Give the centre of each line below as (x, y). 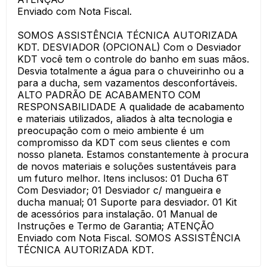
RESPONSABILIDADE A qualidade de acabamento (131, 107)
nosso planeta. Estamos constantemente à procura (133, 154)
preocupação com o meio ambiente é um (111, 131)
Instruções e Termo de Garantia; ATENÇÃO (116, 226)
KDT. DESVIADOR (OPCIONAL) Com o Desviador (129, 47)
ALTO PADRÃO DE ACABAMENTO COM (109, 95)
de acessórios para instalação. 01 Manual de (117, 214)
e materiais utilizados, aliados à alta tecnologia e (125, 119)
